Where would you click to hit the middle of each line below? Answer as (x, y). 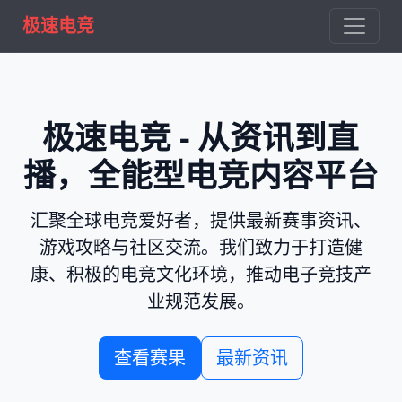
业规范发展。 (201, 301)
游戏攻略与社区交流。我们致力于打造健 (201, 247)
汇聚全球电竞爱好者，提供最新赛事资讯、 (201, 220)
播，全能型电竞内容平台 (201, 174)
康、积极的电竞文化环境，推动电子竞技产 (201, 274)
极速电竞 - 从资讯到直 (201, 136)
